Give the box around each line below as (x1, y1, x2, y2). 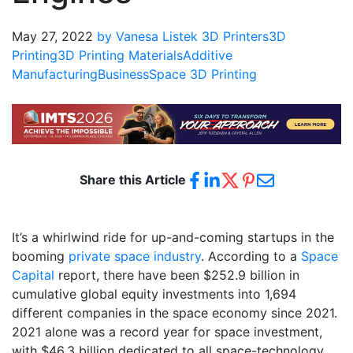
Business (98, 65, 149, 82)
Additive (183, 46, 232, 63)
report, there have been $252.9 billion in (54, 266, 299, 283)
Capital (12, 266, 54, 283)
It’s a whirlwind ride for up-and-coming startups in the (12, 229, 334, 245)
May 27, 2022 (12, 28, 93, 44)
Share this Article (79, 172, 186, 188)
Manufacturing (12, 65, 98, 82)
